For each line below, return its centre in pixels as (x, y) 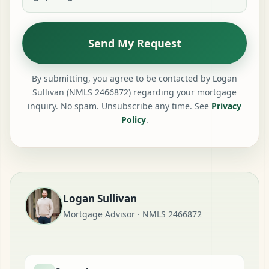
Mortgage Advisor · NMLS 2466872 (132, 214)
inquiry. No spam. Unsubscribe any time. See (119, 106)
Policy (133, 119)
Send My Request (134, 43)
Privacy (226, 106)
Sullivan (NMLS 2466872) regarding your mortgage (134, 92)
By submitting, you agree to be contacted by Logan (134, 78)
